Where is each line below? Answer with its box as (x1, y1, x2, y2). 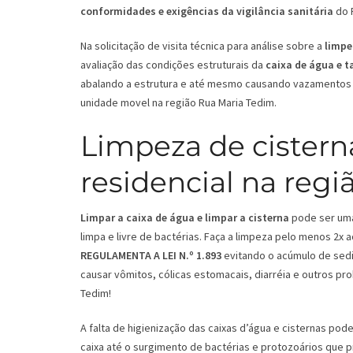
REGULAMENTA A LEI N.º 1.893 (80, 248, 221, 263)
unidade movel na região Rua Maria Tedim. (80, 95, 277, 110)
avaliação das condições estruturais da (80, 58, 266, 72)
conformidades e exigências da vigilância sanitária (80, 4, 333, 19)
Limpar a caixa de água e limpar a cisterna (80, 210, 289, 225)
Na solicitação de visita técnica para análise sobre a (80, 39, 325, 54)
